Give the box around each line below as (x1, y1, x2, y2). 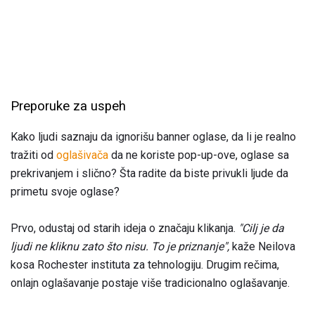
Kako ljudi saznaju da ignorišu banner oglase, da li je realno (11, 130, 296, 144)
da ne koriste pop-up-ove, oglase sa (108, 148, 289, 162)
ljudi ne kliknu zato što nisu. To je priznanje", (11, 240, 229, 254)
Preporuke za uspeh (11, 98, 126, 114)
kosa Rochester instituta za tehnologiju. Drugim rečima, (11, 258, 279, 272)
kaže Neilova (229, 240, 295, 254)
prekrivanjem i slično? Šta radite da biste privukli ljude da (11, 167, 288, 181)
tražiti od (11, 148, 56, 162)
